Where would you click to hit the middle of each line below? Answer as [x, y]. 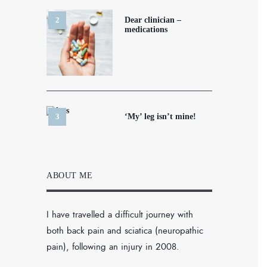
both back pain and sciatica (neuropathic [125, 231]
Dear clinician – [153, 20]
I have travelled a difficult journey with [120, 215]
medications [146, 30]
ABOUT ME [70, 176]
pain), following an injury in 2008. [113, 247]
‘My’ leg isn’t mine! [161, 117]
